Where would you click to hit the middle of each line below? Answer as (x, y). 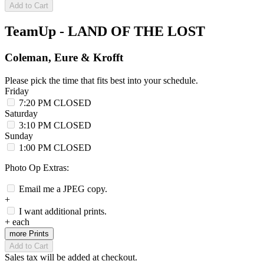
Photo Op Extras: (37, 167)
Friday (18, 91)
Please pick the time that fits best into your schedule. (101, 80)
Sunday (20, 136)
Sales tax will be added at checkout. (71, 257)
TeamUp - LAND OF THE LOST (105, 32)
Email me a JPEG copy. (63, 189)
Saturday (22, 113)
